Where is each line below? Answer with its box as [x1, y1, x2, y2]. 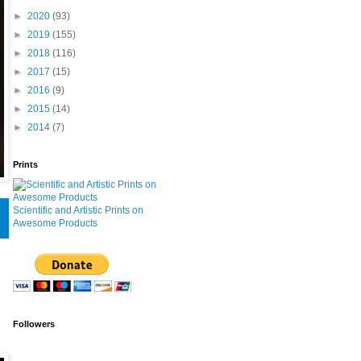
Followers [12, 318, 55, 329]
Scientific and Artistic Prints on [12, 204, 143, 216]
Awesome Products [12, 217, 98, 229]
